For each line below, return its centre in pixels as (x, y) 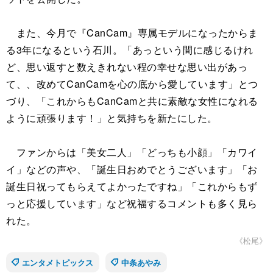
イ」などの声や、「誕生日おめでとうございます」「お (132, 169)
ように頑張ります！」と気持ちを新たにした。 (112, 118)
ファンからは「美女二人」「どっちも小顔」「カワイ (132, 152)
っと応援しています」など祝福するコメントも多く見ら (132, 203)
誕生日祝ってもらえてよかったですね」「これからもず (132, 186)
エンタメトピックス (58, 262)
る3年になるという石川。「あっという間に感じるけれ (130, 49)
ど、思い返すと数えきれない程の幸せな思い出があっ (127, 66)
